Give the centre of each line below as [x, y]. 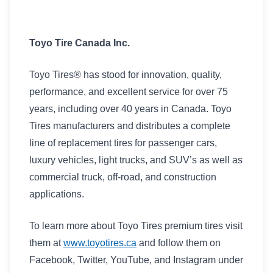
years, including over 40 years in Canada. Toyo [130, 109]
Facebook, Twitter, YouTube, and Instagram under [136, 260]
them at [46, 243]
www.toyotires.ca [100, 243]
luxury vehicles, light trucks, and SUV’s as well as [136, 160]
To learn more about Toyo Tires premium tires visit [136, 226]
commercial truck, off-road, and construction [123, 177]
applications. [57, 194]
